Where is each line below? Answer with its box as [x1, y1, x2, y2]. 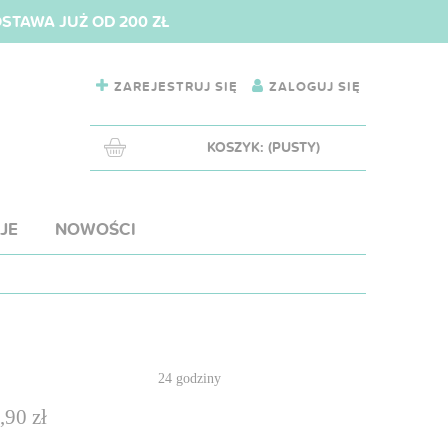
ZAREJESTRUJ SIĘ [114, 77, 238, 96]
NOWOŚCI [55, 217, 137, 241]
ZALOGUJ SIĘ [269, 77, 361, 96]
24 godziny [157, 370, 221, 386]
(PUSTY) [267, 137, 320, 157]
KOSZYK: [206, 137, 264, 157]
